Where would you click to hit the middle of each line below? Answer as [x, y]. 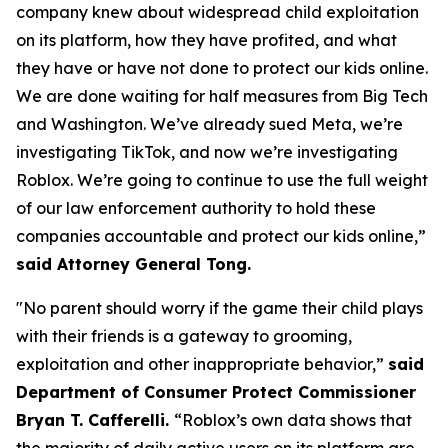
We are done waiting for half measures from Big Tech [222, 95]
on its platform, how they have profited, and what [206, 39]
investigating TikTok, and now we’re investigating [207, 151]
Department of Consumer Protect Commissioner [216, 391]
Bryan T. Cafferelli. [95, 419]
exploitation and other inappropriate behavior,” [202, 363]
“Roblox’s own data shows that [293, 419]
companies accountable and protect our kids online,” [221, 235]
